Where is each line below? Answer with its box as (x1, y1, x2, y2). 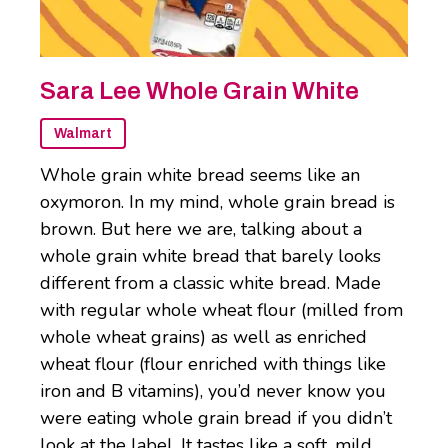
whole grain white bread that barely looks (40, 244, 381, 269)
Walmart (54, 126, 112, 142)
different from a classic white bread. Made (40, 271, 381, 296)
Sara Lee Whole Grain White (40, 78, 359, 105)
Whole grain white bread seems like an (40, 163, 360, 188)
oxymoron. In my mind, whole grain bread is (40, 190, 395, 215)
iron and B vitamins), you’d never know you (40, 379, 386, 404)
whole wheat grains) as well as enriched (40, 325, 367, 350)
